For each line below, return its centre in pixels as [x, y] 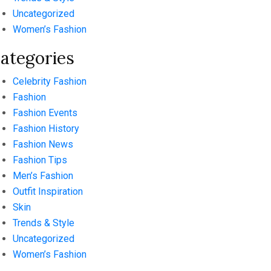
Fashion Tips [40, 160]
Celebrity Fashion [50, 81]
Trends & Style [44, 223]
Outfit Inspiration [48, 191]
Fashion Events [45, 113]
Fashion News [43, 144]
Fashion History [46, 129]
